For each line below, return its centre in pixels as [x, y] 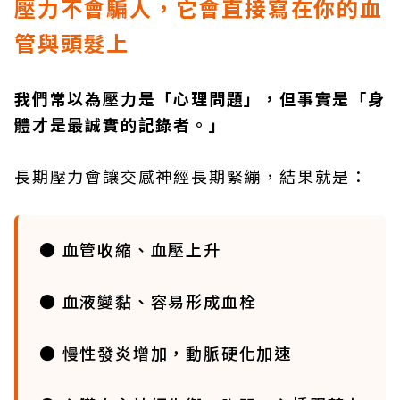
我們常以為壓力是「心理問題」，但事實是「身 [200, 98]
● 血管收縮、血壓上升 [130, 249]
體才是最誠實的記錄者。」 [121, 124]
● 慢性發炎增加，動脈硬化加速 [166, 353]
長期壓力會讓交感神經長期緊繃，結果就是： [191, 176]
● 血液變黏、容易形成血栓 [148, 301]
